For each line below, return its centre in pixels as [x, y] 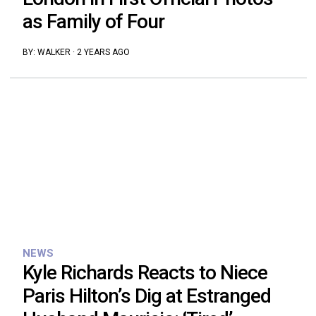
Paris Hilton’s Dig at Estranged [146, 296]
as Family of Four [93, 21]
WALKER [54, 52]
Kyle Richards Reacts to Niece [145, 273]
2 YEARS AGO [103, 52]
